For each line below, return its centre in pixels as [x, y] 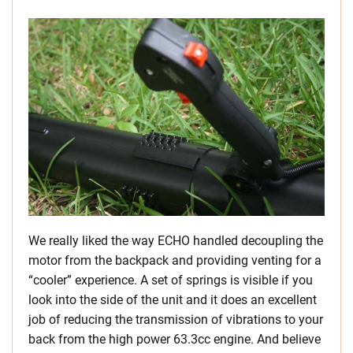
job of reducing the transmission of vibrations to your [176, 320]
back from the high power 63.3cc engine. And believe [175, 340]
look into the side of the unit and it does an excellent [173, 300]
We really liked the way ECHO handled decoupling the [176, 241]
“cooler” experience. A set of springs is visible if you [171, 281]
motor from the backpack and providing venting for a [175, 261]
